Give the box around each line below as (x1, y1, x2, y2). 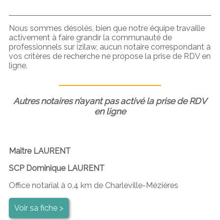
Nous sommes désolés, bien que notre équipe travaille (8, 23, 205, 33)
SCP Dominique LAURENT (8, 163, 105, 173)
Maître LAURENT (8, 146, 71, 156)
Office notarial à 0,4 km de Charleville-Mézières (8, 180, 178, 190)
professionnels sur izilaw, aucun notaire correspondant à (8, 42, 211, 52)
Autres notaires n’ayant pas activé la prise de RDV (13, 95, 207, 106)
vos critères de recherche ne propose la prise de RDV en (8, 51, 211, 61)
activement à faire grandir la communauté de (8, 32, 172, 42)
